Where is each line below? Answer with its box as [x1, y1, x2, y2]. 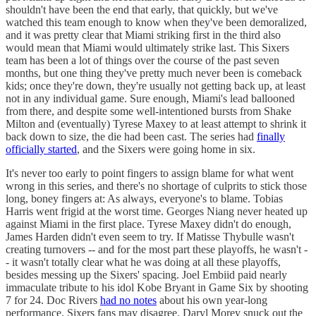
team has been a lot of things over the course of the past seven [6, 54, 279, 66]
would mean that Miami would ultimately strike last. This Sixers [6, 41, 289, 54]
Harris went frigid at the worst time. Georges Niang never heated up [6, 205, 308, 217]
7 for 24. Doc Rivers [6, 293, 100, 306]
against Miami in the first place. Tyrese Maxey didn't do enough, [6, 217, 291, 230]
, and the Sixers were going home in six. [77, 142, 258, 155]
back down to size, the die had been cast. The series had [6, 130, 257, 142]
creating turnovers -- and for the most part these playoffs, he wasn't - [6, 243, 308, 255]
